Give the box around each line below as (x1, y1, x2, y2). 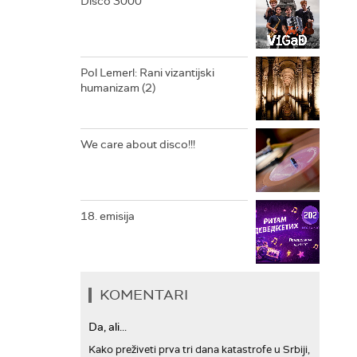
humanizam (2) (80, 80, 155, 95)
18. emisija (80, 209, 135, 223)
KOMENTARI (100, 285, 188, 304)
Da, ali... (88, 320, 127, 334)
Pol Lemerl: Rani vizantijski (80, 65, 214, 80)
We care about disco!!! (80, 137, 195, 151)
